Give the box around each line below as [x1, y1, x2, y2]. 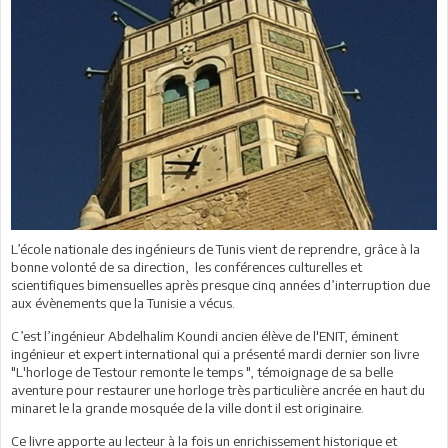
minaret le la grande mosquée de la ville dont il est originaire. [11, 399, 364, 416]
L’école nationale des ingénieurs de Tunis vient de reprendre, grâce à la [11, 240, 420, 257]
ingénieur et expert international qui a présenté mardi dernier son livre [11, 345, 419, 362]
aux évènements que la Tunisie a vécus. [11, 294, 238, 311]
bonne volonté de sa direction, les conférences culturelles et [11, 258, 362, 275]
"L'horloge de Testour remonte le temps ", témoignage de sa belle [11, 363, 393, 380]
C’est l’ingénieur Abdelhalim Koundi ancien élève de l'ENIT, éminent [11, 327, 398, 344]
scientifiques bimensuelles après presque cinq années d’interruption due [11, 276, 430, 293]
